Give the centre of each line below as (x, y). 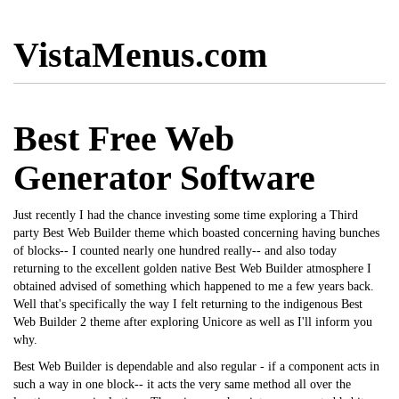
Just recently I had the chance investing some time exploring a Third (186, 215)
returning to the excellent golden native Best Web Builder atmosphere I (192, 269)
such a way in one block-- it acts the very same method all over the (182, 384)
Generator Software (164, 178)
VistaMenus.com (140, 55)
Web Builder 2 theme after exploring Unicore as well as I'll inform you (193, 322)
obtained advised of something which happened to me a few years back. (194, 286)
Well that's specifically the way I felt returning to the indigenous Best (188, 304)
